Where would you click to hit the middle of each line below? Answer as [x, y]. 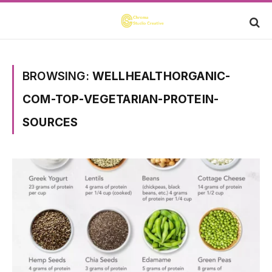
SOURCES [50, 122]
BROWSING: [57, 76]
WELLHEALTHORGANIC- [161, 76]
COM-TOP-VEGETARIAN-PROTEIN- [121, 99]
